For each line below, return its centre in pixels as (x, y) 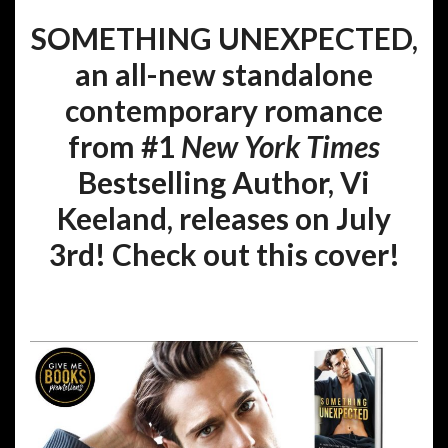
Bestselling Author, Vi (224, 182)
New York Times (280, 146)
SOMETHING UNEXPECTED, (224, 38)
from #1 (124, 146)
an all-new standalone (224, 74)
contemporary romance (224, 110)
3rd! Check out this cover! (224, 254)
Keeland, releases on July (224, 218)
